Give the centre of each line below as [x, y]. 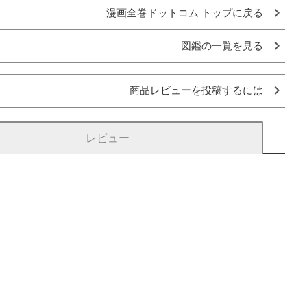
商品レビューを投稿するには [196, 90]
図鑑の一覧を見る [222, 46]
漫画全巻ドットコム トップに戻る [185, 13]
